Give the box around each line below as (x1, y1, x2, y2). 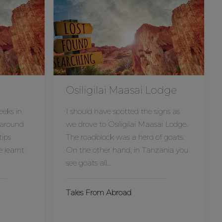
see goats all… (65, 158, 111, 167)
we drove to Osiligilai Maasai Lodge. (65, 119, 188, 129)
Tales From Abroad (65, 188, 131, 197)
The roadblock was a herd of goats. (65, 132, 184, 142)
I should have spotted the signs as (65, 107, 180, 116)
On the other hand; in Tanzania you (65, 145, 188, 155)
